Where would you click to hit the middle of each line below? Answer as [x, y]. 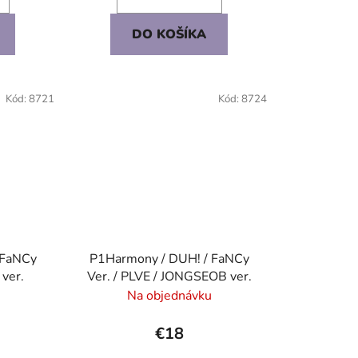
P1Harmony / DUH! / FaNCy [169, 259]
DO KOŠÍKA [169, 35]
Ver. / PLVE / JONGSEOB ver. [169, 276]
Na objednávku [169, 295]
